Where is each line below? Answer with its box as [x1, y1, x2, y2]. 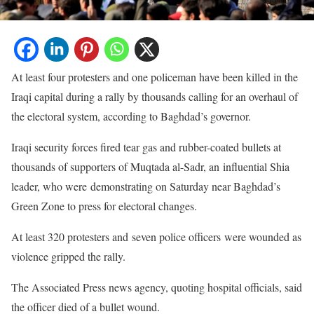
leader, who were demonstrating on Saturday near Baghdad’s [11, 178, 280, 193]
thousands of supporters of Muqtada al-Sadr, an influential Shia [11, 158, 289, 174]
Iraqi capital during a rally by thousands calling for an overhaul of [11, 88, 298, 104]
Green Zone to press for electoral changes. [11, 198, 197, 213]
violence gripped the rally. [11, 248, 125, 264]
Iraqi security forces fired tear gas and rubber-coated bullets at [11, 139, 281, 154]
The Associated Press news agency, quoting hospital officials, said [11, 279, 302, 294]
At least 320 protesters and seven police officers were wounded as [11, 228, 301, 244]
